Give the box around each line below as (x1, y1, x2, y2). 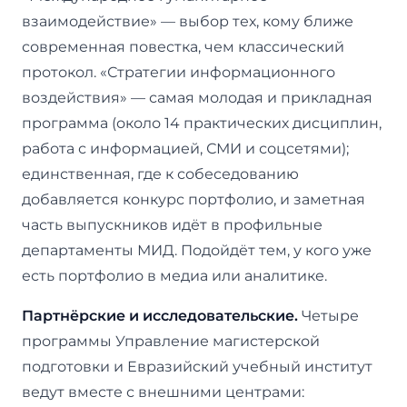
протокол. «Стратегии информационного (22, 63, 335, 81)
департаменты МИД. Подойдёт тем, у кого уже (22, 241, 372, 259)
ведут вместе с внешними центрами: (22, 382, 304, 401)
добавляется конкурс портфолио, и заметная (22, 190, 365, 208)
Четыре (298, 306, 359, 324)
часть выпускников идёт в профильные (22, 215, 323, 233)
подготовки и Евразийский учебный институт (22, 357, 372, 375)
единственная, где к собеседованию (22, 164, 299, 183)
